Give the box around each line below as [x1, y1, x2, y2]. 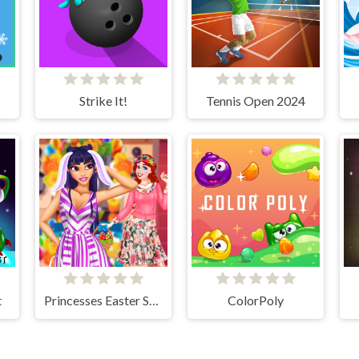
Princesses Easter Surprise [148, 292, 159, 309]
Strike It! [79, 92, 127, 108]
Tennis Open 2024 [206, 92, 305, 108]
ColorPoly [228, 292, 284, 309]
